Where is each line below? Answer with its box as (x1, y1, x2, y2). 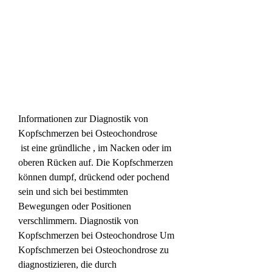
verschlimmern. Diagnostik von (18, 215, 138, 226)
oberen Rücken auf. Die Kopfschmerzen (18, 157, 173, 168)
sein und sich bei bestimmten (18, 186, 128, 197)
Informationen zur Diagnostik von (18, 113, 148, 124)
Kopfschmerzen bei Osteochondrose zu (18, 244, 169, 255)
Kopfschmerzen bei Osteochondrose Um (18, 229, 174, 240)
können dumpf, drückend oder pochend (18, 171, 169, 182)
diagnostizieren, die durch (18, 259, 117, 270)
